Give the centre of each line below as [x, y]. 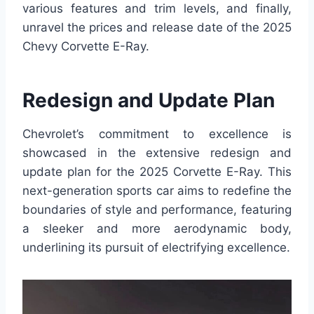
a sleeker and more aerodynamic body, [157, 229]
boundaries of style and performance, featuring [157, 210]
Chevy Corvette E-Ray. [86, 47]
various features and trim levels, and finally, [157, 9]
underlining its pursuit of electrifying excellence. [156, 248]
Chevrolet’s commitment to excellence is [157, 134]
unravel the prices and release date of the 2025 [157, 28]
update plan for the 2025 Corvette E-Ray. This [157, 172]
